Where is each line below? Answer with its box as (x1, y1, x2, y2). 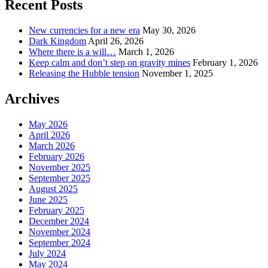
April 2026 (29, 129, 70, 140)
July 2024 (29, 248, 66, 258)
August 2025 (29, 183, 78, 194)
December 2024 (29, 215, 89, 226)
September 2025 (29, 172, 90, 183)
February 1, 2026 (193, 57, 258, 68)
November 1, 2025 (142, 68, 213, 78)
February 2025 (29, 205, 84, 215)
